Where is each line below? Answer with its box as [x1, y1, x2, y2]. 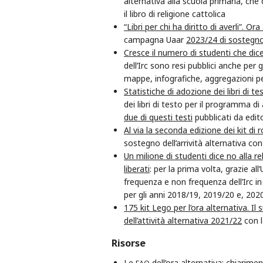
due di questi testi [124, 111, 193, 123]
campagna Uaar [124, 33, 186, 45]
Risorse [112, 237, 146, 250]
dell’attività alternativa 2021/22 [124, 214, 242, 226]
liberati [124, 163, 150, 174]
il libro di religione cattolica [124, 8, 225, 19]
